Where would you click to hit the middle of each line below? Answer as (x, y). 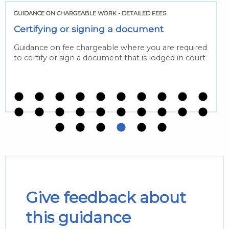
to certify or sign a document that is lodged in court (110, 58)
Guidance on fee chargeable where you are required (110, 47)
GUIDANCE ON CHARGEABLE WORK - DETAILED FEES (90, 14)
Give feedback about (106, 198)
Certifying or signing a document (89, 29)
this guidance (78, 218)
